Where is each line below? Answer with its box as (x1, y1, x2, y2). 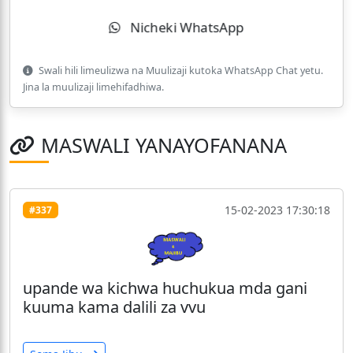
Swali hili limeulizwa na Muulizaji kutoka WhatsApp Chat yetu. (36, 64, 323, 78)
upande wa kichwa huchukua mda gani (23, 277, 307, 299)
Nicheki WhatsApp (128, 18, 243, 37)
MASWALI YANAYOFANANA (41, 132, 287, 159)
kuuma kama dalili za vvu (23, 295, 206, 318)
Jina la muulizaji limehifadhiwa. (23, 80, 164, 95)
